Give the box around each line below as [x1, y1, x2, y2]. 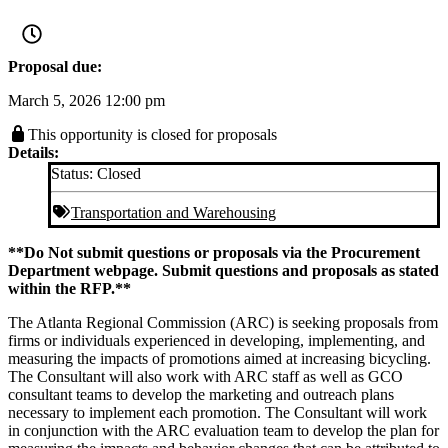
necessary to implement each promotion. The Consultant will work [8, 403, 427, 421]
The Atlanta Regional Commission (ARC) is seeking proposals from [8, 313, 438, 331]
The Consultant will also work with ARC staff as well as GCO [8, 367, 403, 385]
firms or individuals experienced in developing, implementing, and [8, 331, 425, 349]
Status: [51, 164, 97, 182]
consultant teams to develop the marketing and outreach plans [8, 385, 394, 403]
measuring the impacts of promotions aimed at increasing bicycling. [8, 349, 431, 367]
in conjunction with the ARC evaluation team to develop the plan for [8, 421, 439, 439]
